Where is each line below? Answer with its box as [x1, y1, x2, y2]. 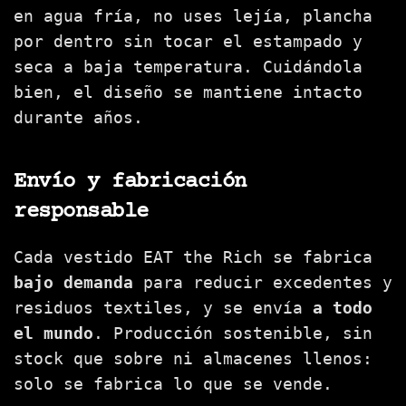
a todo [313, 298, 372, 318]
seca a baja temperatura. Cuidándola [14, 57, 362, 77]
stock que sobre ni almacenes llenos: [14, 349, 372, 369]
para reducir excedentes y [133, 273, 392, 293]
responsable [14, 199, 149, 225]
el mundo [14, 324, 93, 343]
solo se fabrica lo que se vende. [14, 374, 333, 394]
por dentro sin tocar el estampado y [14, 32, 362, 52]
